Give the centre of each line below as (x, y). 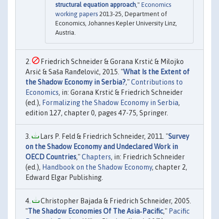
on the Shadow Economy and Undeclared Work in (102, 147)
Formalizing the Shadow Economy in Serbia (110, 103)
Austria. (66, 33)
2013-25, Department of (132, 14)
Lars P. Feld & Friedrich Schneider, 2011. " (103, 137)
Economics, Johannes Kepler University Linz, (116, 23)
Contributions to (157, 82)
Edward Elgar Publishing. (64, 178)
